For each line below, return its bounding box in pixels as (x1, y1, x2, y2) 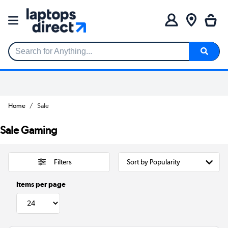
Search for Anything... (9, 51, 85, 60)
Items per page (16, 180, 66, 188)
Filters (53, 157, 72, 167)
